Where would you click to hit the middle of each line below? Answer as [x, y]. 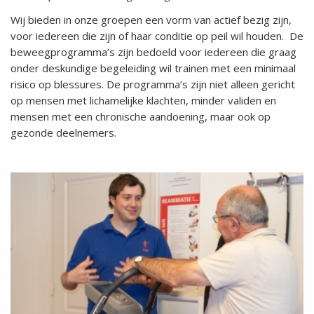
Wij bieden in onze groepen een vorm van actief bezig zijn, [151, 20]
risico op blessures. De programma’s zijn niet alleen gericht [153, 84]
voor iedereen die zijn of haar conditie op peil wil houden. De [157, 36]
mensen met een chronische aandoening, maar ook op [141, 117]
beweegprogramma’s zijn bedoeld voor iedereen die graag [153, 52]
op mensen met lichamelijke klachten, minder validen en [143, 101]
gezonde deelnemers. [63, 133]
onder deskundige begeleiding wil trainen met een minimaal [153, 68]
